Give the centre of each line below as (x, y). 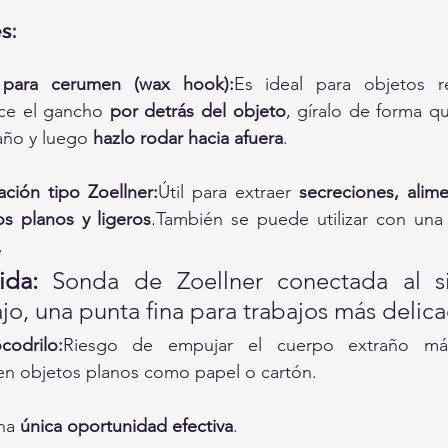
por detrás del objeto (197, 111)
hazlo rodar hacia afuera (188, 138)
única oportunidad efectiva (126, 426)
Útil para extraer (228, 192)
